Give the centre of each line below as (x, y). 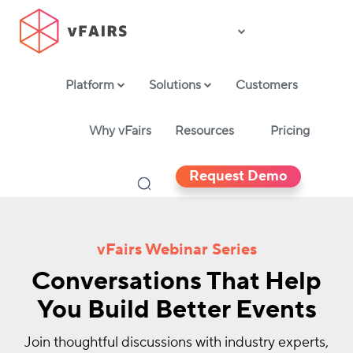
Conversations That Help (176, 282)
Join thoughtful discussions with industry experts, (176, 342)
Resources (204, 131)
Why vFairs (120, 131)
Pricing (290, 131)
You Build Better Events (176, 310)
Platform (91, 85)
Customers (266, 85)
